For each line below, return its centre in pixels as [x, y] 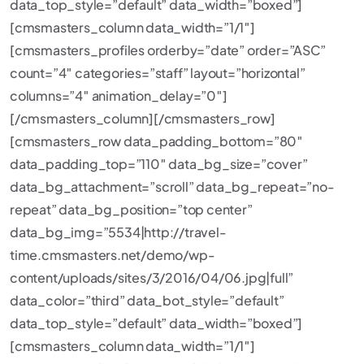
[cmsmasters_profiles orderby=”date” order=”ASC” [168, 50]
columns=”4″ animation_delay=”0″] [119, 95]
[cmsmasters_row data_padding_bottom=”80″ [156, 141]
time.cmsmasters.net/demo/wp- [113, 255]
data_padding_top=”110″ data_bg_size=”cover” [159, 164]
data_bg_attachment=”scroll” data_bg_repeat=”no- [172, 186]
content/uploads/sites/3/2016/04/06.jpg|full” [152, 277]
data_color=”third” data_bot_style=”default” [147, 300]
